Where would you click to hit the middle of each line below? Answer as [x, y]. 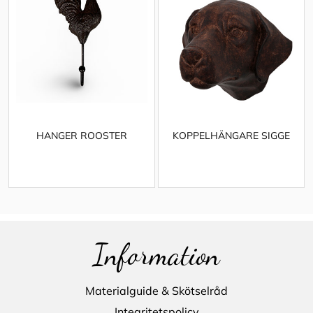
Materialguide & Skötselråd [156, 291]
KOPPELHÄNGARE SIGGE [231, 135]
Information [156, 255]
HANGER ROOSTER [81, 135]
